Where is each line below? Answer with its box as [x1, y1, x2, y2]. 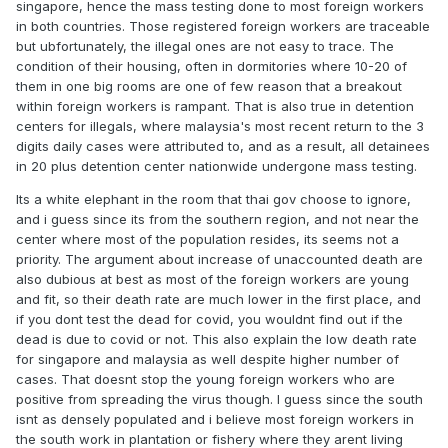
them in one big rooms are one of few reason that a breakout [16, 78, 402, 94]
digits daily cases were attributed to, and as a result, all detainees [16, 138, 430, 154]
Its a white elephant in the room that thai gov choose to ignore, [16, 191, 411, 207]
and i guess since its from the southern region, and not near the [16, 211, 419, 227]
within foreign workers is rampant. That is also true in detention [16, 98, 414, 114]
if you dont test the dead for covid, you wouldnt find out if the [16, 311, 403, 327]
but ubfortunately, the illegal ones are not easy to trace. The [16, 38, 394, 54]
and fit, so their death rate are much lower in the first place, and [16, 291, 421, 307]
